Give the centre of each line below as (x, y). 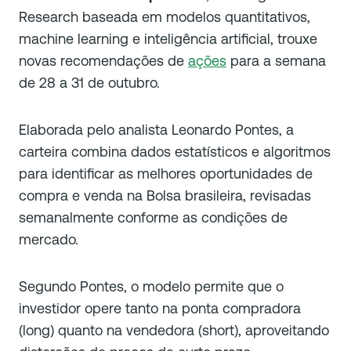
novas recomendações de (103, 61)
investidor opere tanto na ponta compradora (160, 308)
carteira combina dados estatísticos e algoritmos (175, 152)
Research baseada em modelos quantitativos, (165, 17)
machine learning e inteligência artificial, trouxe (168, 39)
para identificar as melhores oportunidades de (166, 174)
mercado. (49, 239)
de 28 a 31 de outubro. (89, 83)
